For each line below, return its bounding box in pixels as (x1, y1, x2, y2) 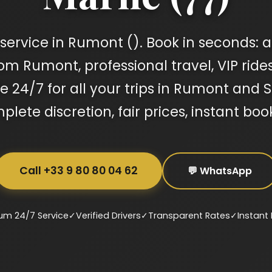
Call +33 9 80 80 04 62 (19, 163, 138, 178)
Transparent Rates (148, 209, 230, 222)
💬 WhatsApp (187, 164, 252, 178)
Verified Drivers (76, 209, 141, 222)
